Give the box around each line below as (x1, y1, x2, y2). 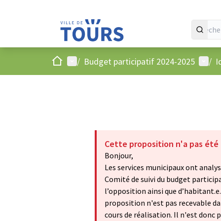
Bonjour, (105, 150, 133, 160)
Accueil (51, 55, 76, 66)
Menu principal (67, 55, 122, 67)
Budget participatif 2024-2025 (84, 55, 195, 67)
